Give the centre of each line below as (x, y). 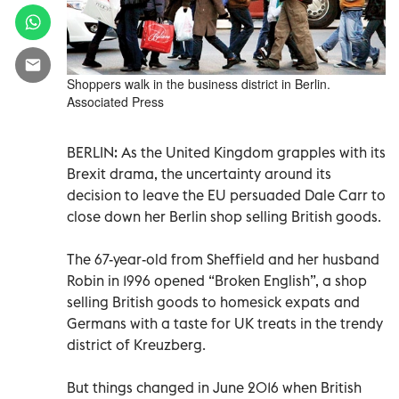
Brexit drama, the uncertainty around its (199, 173)
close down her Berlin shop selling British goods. (224, 216)
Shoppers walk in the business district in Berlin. (199, 83)
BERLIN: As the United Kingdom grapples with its (226, 152)
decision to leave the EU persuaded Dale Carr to (226, 195)
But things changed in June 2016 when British (214, 387)
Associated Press (115, 101)
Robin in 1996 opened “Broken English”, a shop (217, 280)
